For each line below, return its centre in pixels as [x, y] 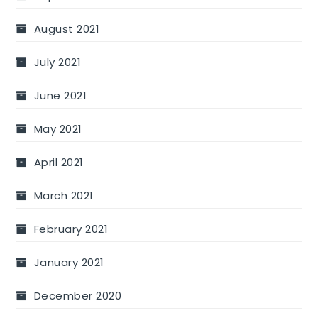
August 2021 [67, 28]
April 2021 [59, 162]
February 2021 [71, 229]
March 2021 [64, 195]
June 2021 [60, 95]
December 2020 [78, 295]
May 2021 [58, 128]
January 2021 [69, 262]
